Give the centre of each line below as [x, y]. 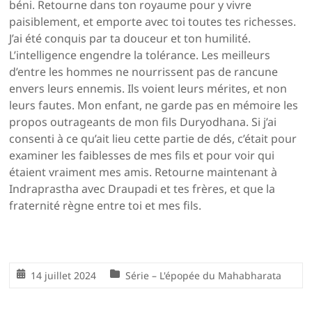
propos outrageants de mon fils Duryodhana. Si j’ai [143, 122]
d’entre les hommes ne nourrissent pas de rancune [144, 72]
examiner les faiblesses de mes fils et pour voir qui [142, 156]
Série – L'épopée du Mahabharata [204, 276]
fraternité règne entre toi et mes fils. [106, 206]
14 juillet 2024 [64, 276]
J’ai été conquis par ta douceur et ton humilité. [130, 39]
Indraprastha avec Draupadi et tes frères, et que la [142, 189]
